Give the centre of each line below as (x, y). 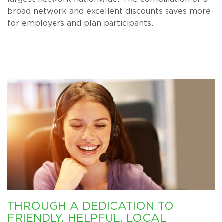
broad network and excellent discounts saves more (109, 11)
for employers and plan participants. (81, 23)
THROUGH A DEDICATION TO (91, 206)
